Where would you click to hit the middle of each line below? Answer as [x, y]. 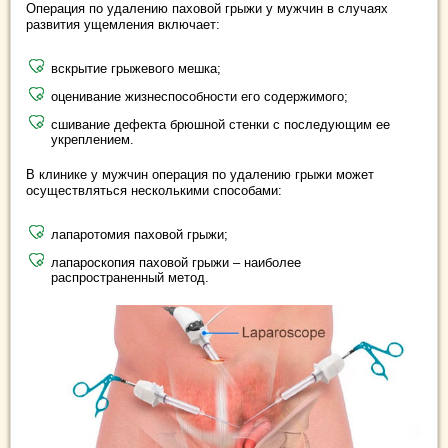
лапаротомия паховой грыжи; [139, 234]
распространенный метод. [130, 277]
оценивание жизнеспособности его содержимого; [199, 96]
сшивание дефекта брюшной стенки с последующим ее [220, 124]
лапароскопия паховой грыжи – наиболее [176, 262]
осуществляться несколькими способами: [154, 190]
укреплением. [92, 139]
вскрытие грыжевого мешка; [136, 68]
